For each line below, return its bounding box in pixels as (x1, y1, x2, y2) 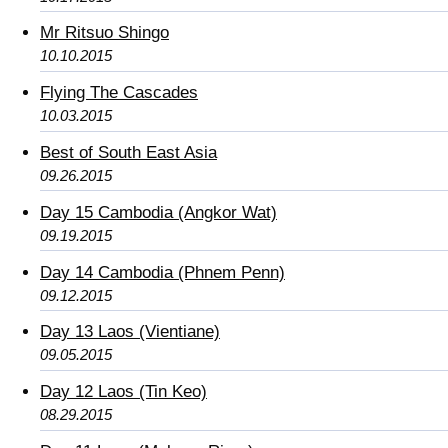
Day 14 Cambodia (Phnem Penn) (40, 262, 285, 282)
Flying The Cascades (40, 83, 198, 103)
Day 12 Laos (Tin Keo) (40, 382, 207, 402)
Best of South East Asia (40, 143, 217, 163)
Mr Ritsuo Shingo (40, 23, 169, 43)
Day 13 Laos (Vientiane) (40, 322, 220, 342)
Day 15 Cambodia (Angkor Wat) (40, 202, 277, 222)
